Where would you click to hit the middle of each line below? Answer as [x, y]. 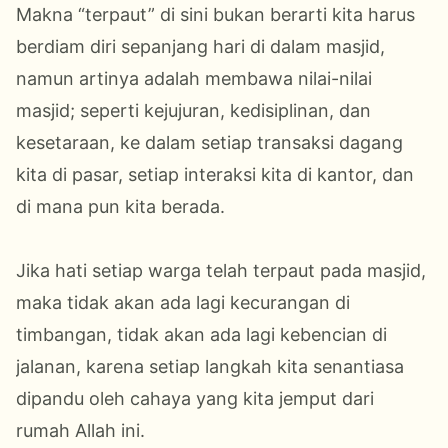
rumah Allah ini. [80, 430]
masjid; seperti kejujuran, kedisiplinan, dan [193, 110]
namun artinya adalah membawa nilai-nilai [194, 78]
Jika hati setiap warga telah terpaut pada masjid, [221, 270]
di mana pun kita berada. [120, 206]
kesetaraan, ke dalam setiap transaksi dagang [209, 142]
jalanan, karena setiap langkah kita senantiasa [210, 366]
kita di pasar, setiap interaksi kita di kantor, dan [215, 174]
